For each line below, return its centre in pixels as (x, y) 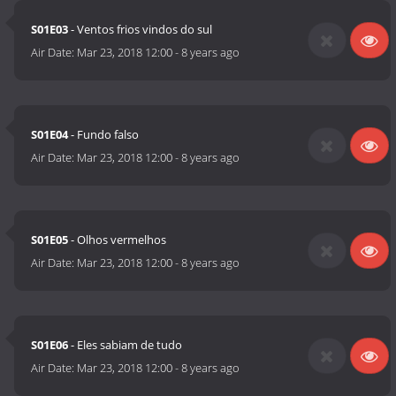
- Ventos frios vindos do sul (141, 30)
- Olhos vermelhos (118, 240)
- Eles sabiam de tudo (126, 345)
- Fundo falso (104, 135)
